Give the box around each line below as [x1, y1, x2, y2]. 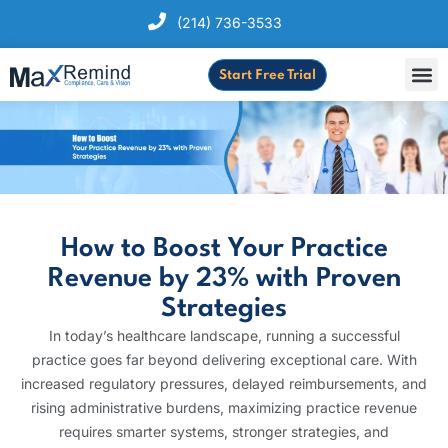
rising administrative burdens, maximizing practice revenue [31, 399, 417, 417]
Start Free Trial [219, 68, 316, 82]
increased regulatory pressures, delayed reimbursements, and [21, 375, 427, 393]
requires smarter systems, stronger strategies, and [59, 423, 389, 441]
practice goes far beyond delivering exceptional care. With [31, 351, 417, 369]
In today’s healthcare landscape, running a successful [48, 327, 400, 345]
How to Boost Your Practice [60, 236, 388, 263]
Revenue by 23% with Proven [47, 266, 401, 293]
